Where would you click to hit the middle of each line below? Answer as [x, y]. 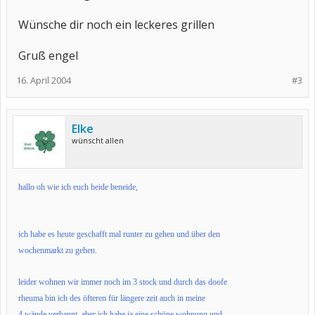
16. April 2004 [44, 80]
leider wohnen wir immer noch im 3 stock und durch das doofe [123, 282]
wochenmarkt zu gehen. [58, 250]
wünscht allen [98, 140]
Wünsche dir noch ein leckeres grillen [116, 25]
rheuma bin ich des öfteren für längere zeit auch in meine [112, 298]
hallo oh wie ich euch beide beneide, [78, 187]
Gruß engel [48, 56]
